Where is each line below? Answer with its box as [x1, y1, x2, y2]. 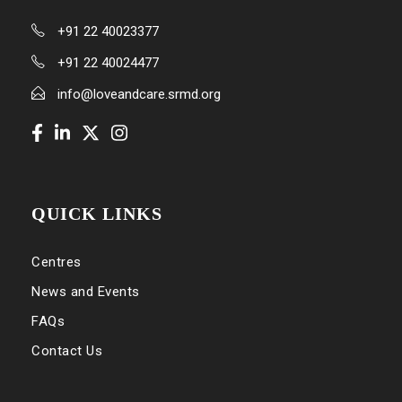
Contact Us [31, 342, 102, 359]
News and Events [31, 283, 140, 300]
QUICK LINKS [31, 203, 162, 223]
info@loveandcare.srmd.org [57, 85, 221, 102]
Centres [31, 253, 82, 270]
